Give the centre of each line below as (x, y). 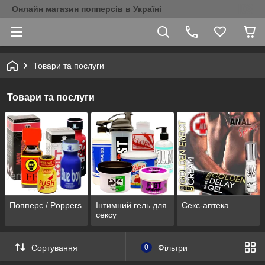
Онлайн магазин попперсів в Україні (87, 9)
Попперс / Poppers (46, 206)
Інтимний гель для (131, 206)
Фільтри (172, 248)
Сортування (54, 248)
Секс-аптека (206, 206)
